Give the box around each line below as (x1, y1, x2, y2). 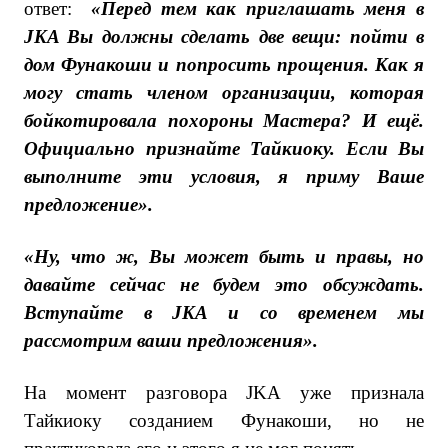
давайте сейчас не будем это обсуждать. (24, 274, 424, 295)
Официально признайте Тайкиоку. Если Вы (24, 138, 424, 159)
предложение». (24, 194, 153, 215)
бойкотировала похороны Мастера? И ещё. (24, 110, 424, 131)
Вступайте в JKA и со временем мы (24, 302, 424, 323)
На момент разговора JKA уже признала (24, 382, 424, 403)
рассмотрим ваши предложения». (24, 330, 318, 351)
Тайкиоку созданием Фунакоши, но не (24, 410, 424, 431)
